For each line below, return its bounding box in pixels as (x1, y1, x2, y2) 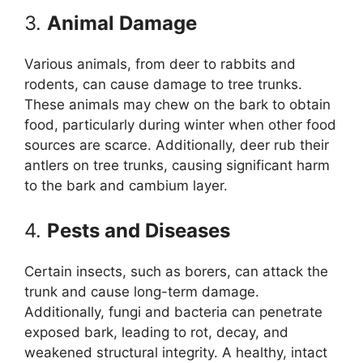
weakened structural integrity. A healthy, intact (24, 344, 327, 361)
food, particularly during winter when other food (24, 116, 336, 133)
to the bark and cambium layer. (24, 177, 228, 194)
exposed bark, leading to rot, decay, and (24, 324, 288, 341)
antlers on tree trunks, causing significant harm (24, 156, 330, 173)
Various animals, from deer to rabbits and (24, 55, 296, 72)
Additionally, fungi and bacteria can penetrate (24, 304, 322, 321)
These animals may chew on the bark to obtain (24, 96, 331, 113)
